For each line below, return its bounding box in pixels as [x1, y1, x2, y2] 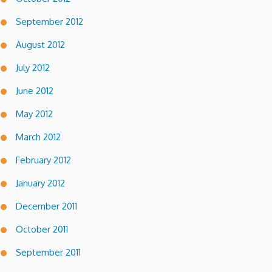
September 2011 [16, 246, 81, 258]
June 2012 [16, 84, 53, 97]
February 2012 [16, 154, 71, 166]
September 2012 [16, 15, 83, 27]
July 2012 [16, 61, 50, 73]
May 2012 [16, 107, 53, 120]
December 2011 [16, 200, 77, 212]
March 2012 [16, 131, 61, 143]
